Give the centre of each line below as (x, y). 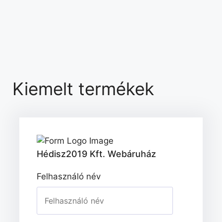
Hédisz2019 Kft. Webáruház (96, 154)
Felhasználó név (69, 176)
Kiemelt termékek (83, 88)
